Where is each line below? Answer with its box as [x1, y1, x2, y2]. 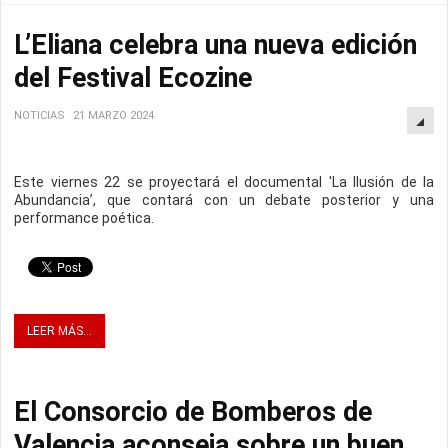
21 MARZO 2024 [73, 109, 154, 123]
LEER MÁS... [27, 324, 92, 339]
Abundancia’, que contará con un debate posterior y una [14, 192, 434, 209]
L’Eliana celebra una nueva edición [14, 29, 417, 62]
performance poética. [14, 210, 154, 227]
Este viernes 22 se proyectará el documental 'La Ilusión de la [14, 174, 434, 191]
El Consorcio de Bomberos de [14, 396, 372, 429]
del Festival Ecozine [14, 62, 252, 95]
